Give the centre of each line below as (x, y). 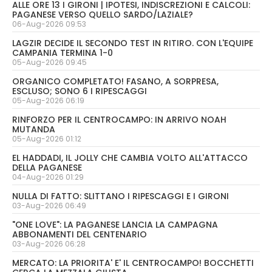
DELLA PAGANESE (47, 168)
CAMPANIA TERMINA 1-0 (63, 53)
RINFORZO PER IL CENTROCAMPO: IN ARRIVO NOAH (119, 120)
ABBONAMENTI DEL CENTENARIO (80, 234)
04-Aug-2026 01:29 (48, 177)
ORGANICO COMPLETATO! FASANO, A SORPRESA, (115, 81)
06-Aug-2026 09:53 (49, 24)
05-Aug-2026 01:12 (47, 139)
